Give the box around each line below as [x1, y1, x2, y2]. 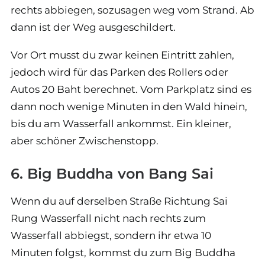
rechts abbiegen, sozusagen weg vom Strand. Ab [11, 4, 254, 16]
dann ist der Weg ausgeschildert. [11, 21, 176, 33]
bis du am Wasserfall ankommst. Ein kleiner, [11, 117, 231, 130]
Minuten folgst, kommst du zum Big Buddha [11, 246, 235, 258]
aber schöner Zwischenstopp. [11, 134, 159, 147]
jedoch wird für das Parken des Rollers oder [11, 66, 228, 78]
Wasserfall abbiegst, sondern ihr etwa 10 [11, 229, 211, 241]
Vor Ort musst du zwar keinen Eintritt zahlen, [11, 49, 234, 61]
